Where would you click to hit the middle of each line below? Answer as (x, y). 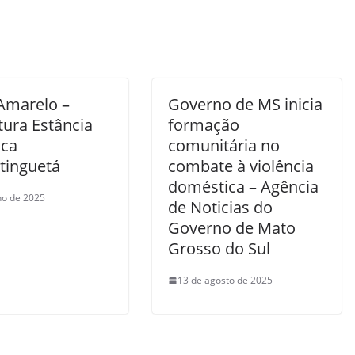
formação (204, 125)
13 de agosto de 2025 (225, 280)
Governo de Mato (232, 228)
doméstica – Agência (243, 187)
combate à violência (241, 166)
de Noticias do (220, 207)
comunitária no (224, 145)
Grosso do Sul (219, 248)
